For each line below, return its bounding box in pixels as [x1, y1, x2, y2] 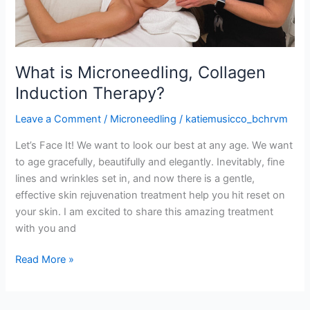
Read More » [15, 253, 75, 266]
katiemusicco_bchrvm [185, 112, 289, 125]
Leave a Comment [15, 112, 102, 125]
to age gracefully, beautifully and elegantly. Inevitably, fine [15, 155, 285, 168]
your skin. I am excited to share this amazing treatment [15, 205, 274, 218]
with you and [15, 221, 77, 235]
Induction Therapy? [15, 83, 165, 104]
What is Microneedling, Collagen [15, 62, 266, 83]
